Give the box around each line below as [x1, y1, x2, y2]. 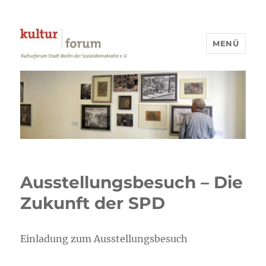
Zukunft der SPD [20, 193, 166, 214]
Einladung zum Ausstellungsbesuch [20, 233, 188, 245]
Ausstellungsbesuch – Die [20, 172, 243, 193]
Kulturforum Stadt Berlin [20, 66, 201, 84]
